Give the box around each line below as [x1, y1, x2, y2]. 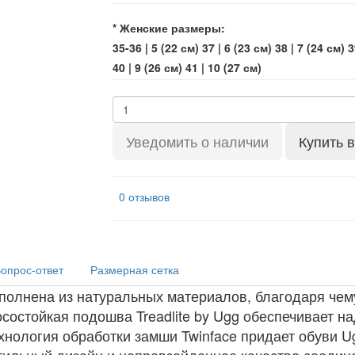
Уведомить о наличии [125, 131, 269, 151]
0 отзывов [118, 189, 170, 204]
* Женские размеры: [112, 20, 225, 36]
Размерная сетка [90, 261, 179, 277]
